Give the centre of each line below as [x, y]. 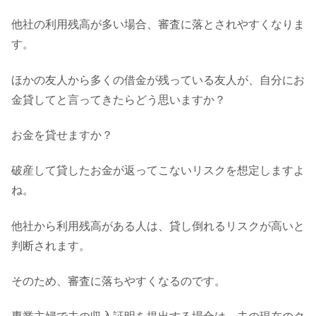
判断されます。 [51, 245]
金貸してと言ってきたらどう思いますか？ [119, 99]
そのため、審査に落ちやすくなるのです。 [119, 281]
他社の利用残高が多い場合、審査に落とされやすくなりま [158, 25]
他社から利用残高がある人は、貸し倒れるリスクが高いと [158, 226]
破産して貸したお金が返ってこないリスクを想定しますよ [158, 171]
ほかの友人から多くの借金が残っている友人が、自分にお [158, 80]
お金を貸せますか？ [62, 135]
